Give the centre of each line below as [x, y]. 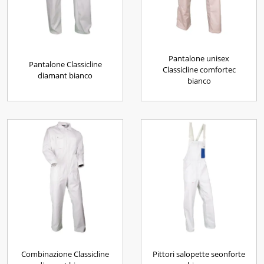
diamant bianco [65, 75]
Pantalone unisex [199, 58]
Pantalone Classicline [65, 64]
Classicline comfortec [199, 70]
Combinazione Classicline [65, 254]
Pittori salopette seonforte [199, 254]
